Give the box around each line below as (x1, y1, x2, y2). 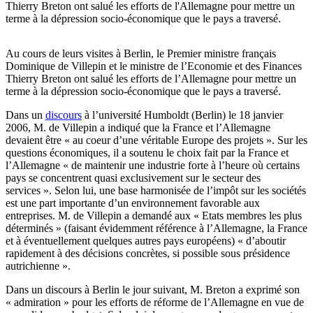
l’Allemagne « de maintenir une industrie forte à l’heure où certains (6, 159, 300, 172)
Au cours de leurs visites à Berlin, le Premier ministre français (6, 48, 276, 60)
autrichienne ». (6, 260, 71, 272)
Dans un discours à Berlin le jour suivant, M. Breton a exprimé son (6, 284, 300, 296)
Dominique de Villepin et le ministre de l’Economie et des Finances (6, 60, 302, 73)
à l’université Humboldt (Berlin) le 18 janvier (82, 109, 283, 122)
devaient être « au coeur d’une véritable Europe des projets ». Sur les (6, 134, 307, 147)
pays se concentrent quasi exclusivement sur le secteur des (6, 172, 261, 184)
